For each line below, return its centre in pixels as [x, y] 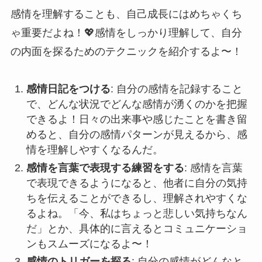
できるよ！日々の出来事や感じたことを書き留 [137, 120]
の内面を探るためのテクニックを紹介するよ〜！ [126, 51]
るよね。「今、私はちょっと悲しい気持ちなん [137, 213]
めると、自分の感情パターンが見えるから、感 [137, 135]
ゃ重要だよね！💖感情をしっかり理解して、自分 [126, 32]
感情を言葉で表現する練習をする [105, 168]
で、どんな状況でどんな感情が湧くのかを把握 [137, 104]
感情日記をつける [68, 89]
